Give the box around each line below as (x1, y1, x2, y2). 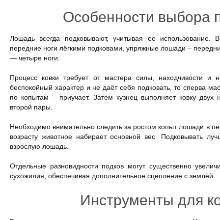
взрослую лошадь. (10, 142, 69, 150)
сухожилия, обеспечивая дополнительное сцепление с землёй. (10, 172, 215, 180)
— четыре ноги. (10, 54, 60, 62)
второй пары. (10, 103, 53, 111)
